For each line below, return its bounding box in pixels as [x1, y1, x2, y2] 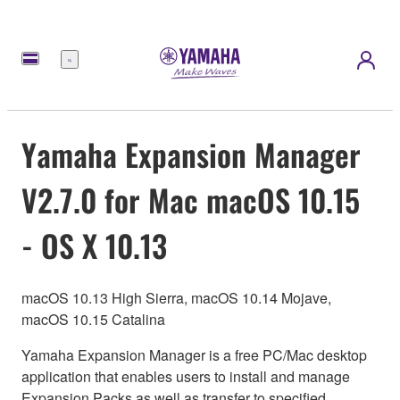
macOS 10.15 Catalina [21, 309, 165, 330]
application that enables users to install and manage [21, 366, 350, 387]
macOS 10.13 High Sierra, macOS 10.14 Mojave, [21, 287, 331, 309]
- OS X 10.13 [21, 221, 167, 268]
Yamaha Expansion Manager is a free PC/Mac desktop [21, 345, 367, 366]
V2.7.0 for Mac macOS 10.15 [21, 176, 360, 222]
